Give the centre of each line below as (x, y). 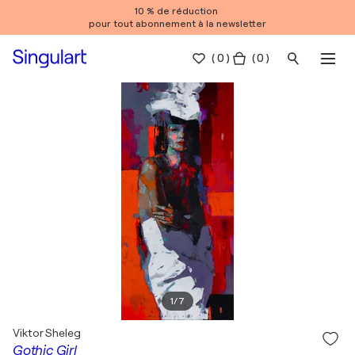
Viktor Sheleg (47, 333)
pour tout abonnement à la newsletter (177, 24)
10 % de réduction (177, 11)
